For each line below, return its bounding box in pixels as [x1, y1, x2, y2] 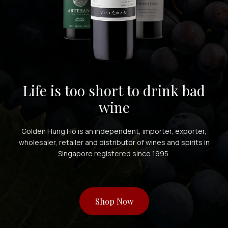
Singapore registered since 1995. [58, 148, 170, 158]
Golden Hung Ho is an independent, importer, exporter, [21, 126, 207, 136]
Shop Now [95, 195, 133, 207]
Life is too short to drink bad [23, 80, 205, 100]
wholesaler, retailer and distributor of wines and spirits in [18, 137, 210, 147]
